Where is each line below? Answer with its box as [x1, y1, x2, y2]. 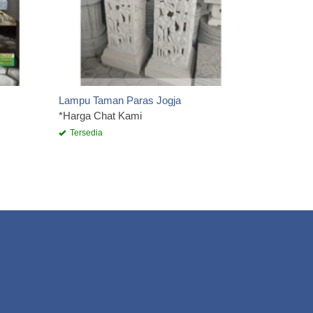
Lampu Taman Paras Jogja [59, 94, 181, 107]
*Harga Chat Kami [59, 110, 142, 122]
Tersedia [68, 128, 103, 138]
